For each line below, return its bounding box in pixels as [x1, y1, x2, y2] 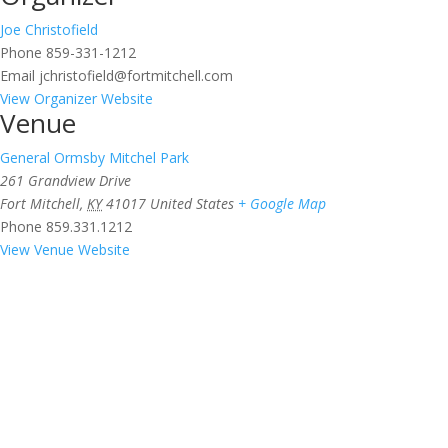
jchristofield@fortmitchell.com [39, 65, 233, 85]
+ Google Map [238, 193, 326, 213]
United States [150, 193, 234, 213]
